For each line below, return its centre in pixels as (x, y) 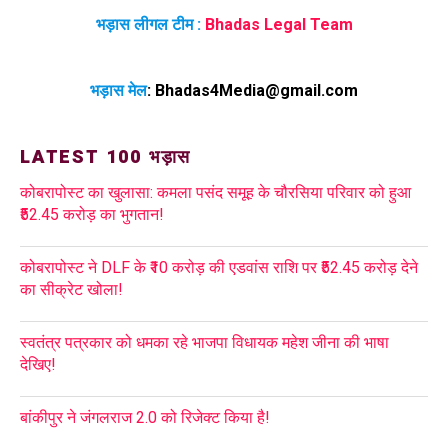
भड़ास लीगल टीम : (148, 24)
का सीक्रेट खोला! (71, 289)
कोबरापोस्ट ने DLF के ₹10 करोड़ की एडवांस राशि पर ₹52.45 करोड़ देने (219, 267)
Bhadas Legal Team (278, 24)
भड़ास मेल (118, 90)
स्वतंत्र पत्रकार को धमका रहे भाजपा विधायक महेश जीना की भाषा (204, 342)
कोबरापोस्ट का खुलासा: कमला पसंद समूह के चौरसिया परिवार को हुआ (215, 192)
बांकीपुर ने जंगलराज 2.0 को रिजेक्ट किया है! (145, 417)
